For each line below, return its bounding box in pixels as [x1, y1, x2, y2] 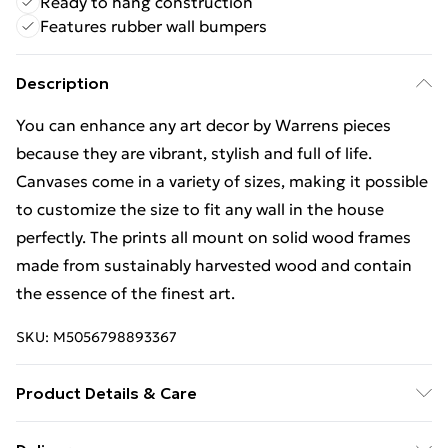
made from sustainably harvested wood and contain [16, 255, 412, 275]
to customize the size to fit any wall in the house [16, 199, 384, 219]
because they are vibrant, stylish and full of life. [16, 143, 372, 163]
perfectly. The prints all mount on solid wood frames [16, 227, 411, 247]
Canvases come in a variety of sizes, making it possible [16, 171, 428, 191]
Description [16, 73, 109, 93]
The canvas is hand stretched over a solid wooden [16, 425, 392, 445]
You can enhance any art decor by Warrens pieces [16, 115, 391, 135]
